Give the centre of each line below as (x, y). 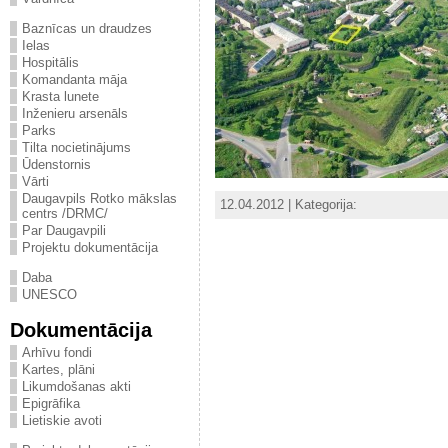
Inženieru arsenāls (75, 113)
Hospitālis (50, 62)
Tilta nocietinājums (76, 147)
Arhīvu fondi (57, 352)
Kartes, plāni (58, 369)
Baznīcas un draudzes (87, 28)
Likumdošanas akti (76, 386)
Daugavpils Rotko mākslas (99, 198)
